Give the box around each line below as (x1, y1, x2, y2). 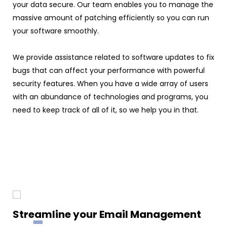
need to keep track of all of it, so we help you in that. (13, 104, 199, 115)
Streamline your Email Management (13, 207, 201, 221)
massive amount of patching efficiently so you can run (13, 12, 209, 23)
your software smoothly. (13, 25, 99, 36)
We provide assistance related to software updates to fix (13, 52, 214, 62)
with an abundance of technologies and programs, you (13, 91, 208, 102)
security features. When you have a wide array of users (13, 78, 208, 89)
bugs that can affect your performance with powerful (13, 65, 205, 75)
